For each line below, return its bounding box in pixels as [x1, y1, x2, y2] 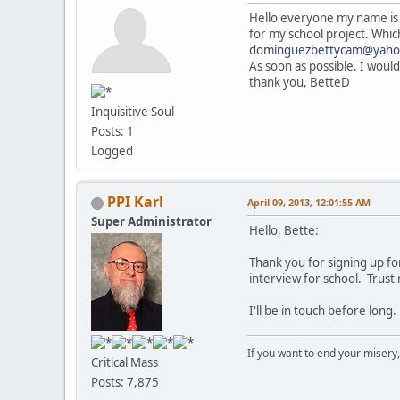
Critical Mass [91, 354, 158, 371]
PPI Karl [107, 192, 163, 212]
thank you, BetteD [249, 73, 350, 90]
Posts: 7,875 [91, 374, 159, 391]
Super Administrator [91, 213, 212, 230]
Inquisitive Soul [91, 104, 174, 121]
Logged [91, 143, 133, 160]
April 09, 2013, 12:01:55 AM [247, 196, 371, 210]
